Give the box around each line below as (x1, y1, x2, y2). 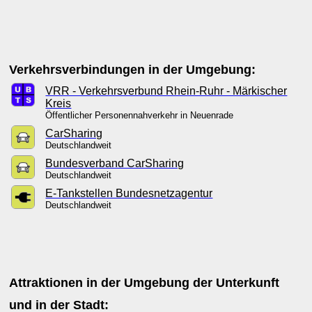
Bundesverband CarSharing (45, 157, 185, 169)
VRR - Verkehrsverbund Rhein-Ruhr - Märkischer (45, 85, 288, 97)
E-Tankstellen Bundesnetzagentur (45, 187, 213, 199)
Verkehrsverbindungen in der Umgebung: (9, 63, 256, 77)
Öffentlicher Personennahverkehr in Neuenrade (45, 110, 240, 120)
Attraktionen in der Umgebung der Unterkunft (9, 276, 280, 290)
